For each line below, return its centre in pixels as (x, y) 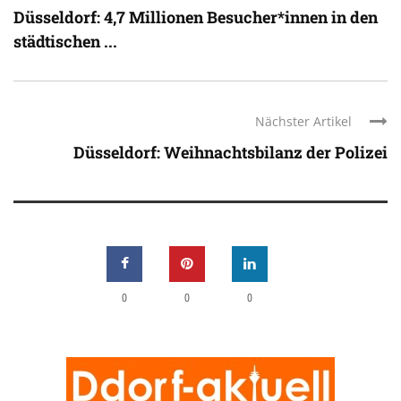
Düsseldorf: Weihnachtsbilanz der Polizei (230, 152)
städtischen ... (65, 41)
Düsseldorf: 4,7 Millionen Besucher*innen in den (196, 17)
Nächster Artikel (303, 121)
